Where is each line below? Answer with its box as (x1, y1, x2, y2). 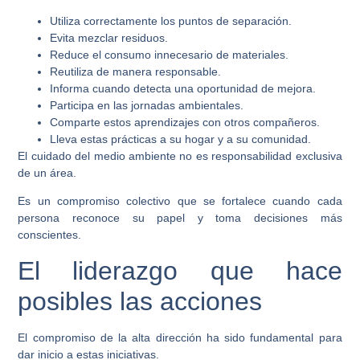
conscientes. (18, 228, 82, 242)
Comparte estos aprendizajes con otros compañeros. (50, 115, 321, 129)
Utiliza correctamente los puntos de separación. (50, 14, 292, 27)
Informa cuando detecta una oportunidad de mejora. (50, 81, 317, 95)
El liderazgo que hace (18, 256, 342, 285)
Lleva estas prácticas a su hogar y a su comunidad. (50, 132, 312, 145)
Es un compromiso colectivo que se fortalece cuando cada (18, 194, 342, 208)
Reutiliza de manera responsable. (50, 64, 222, 78)
